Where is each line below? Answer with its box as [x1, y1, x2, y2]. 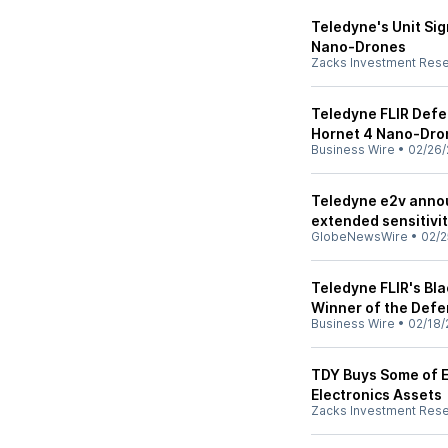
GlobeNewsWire [311, 229, 408, 244]
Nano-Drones [311, 38, 406, 55]
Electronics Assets [311, 386, 442, 403]
